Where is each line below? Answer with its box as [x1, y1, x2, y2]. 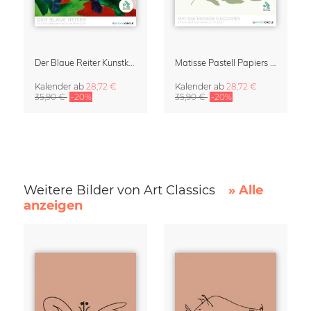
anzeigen [24, 198, 83, 214]
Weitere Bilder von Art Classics [24, 183, 219, 199]
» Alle [228, 183, 263, 199]
